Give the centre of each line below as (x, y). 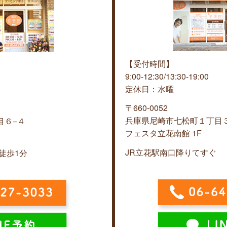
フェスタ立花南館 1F (163, 133)
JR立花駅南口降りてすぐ (171, 153)
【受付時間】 (149, 63)
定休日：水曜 (149, 89)
